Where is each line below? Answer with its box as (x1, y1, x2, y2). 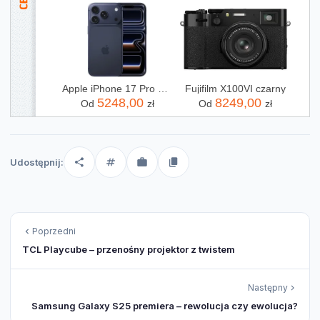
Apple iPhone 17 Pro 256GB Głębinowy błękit (157, 83, 168, 95)
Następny (248, 282, 288, 294)
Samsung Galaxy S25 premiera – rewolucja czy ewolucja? (31, 300, 298, 312)
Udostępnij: (10, 156, 64, 169)
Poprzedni (32, 226, 76, 237)
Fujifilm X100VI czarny (184, 83, 286, 95)
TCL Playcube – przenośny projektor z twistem (22, 244, 235, 256)
